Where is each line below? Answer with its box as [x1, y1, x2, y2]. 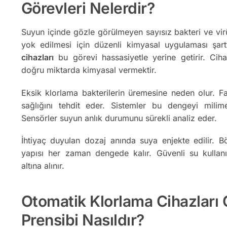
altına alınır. [21, 161, 64, 171]
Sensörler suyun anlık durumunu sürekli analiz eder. [21, 112, 217, 123]
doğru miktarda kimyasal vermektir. [21, 65, 157, 75]
